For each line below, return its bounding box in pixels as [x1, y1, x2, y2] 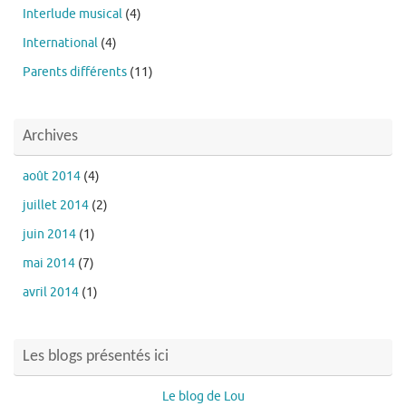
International [23, 34, 98, 51]
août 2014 [23, 168, 81, 184]
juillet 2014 [23, 197, 89, 213]
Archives [23, 127, 78, 145]
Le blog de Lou [161, 388, 245, 404]
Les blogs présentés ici [23, 347, 169, 365]
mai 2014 [23, 255, 75, 271]
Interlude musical [23, 5, 122, 22]
